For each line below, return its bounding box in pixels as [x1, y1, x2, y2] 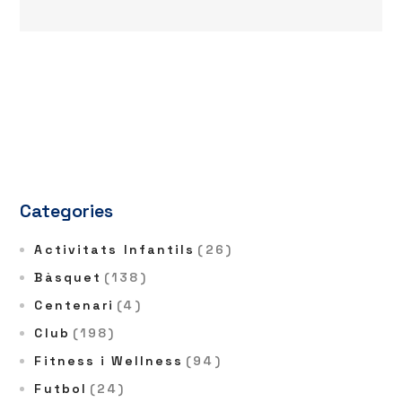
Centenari [34, 297, 115, 313]
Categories [20, 199, 114, 223]
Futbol [34, 380, 88, 397]
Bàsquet [34, 269, 102, 285]
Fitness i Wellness [34, 353, 184, 369]
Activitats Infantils [34, 241, 196, 258]
